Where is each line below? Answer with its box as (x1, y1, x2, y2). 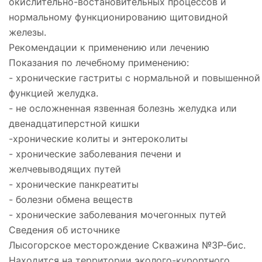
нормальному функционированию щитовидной (9, 11, 228, 23)
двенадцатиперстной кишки (9, 117, 140, 129)
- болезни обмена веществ (9, 193, 133, 205)
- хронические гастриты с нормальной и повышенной (9, 71, 260, 84)
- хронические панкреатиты (9, 178, 139, 190)
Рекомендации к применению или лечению (9, 41, 209, 53)
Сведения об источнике (9, 223, 120, 236)
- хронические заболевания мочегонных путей (9, 208, 226, 220)
